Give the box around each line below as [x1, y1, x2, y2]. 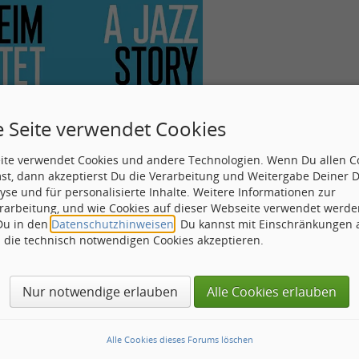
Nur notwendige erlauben [22, 282, 178, 301]
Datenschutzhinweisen [51, 216, 174, 232]
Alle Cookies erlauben [207, 282, 337, 301]
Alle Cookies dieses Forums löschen [106, 333, 253, 345]
